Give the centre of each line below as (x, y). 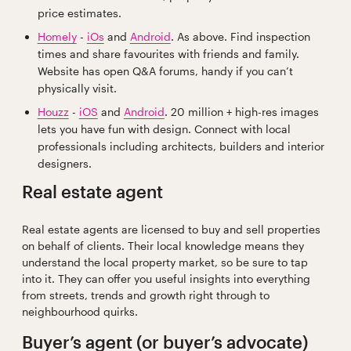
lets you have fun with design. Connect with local (164, 129)
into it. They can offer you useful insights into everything (166, 279)
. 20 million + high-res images (241, 112)
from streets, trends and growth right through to (145, 295)
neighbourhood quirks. (83, 312)
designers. (66, 164)
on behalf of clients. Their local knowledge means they (163, 246)
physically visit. (77, 89)
